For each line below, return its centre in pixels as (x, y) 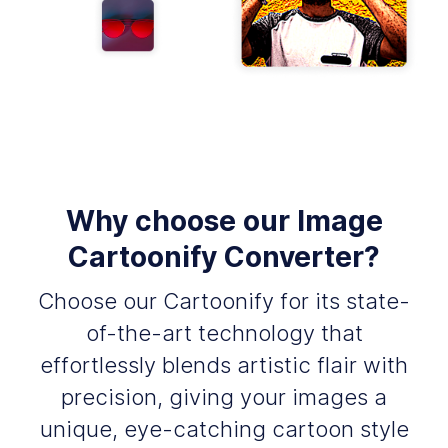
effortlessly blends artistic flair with (224, 365)
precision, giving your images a (224, 397)
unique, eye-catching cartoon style (224, 429)
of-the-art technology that (224, 333)
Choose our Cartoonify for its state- (224, 301)
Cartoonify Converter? (224, 257)
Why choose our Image (224, 221)
